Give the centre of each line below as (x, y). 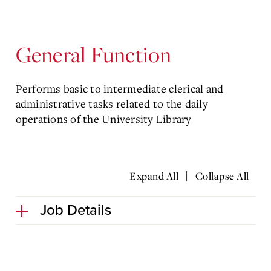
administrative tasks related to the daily (112, 103)
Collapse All (222, 176)
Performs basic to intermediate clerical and (119, 88)
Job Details (75, 211)
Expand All (154, 176)
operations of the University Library (103, 119)
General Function (93, 54)
